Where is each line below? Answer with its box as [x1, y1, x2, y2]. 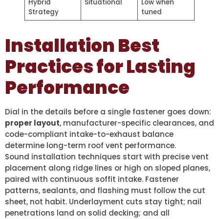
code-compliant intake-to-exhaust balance [5, 129, 174, 140]
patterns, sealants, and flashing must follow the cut [5, 185, 205, 196]
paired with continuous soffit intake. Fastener [5, 174, 179, 185]
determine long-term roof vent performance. [5, 140, 176, 151]
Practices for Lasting [5, 54, 196, 80]
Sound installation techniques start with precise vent [5, 152, 209, 162]
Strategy [28, 7, 59, 17]
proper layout [5, 118, 60, 129]
